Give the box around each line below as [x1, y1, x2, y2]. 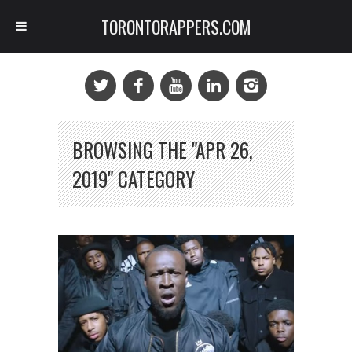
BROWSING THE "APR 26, [72, 135, 253, 164]
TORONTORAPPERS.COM [101, 14, 251, 39]
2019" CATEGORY [72, 164, 195, 193]
